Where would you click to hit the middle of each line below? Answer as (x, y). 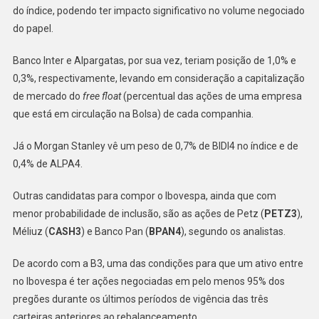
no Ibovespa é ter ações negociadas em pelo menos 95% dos (148, 281)
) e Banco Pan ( (115, 231)
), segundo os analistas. (233, 231)
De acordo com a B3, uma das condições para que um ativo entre (158, 263)
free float (101, 96)
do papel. (33, 28)
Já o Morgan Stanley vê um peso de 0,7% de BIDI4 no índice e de (155, 146)
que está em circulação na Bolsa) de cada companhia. (133, 114)
